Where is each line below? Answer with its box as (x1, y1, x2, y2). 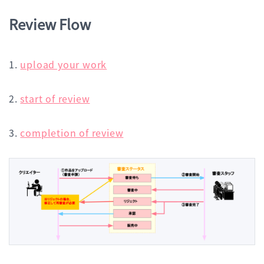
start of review (20, 91, 90, 105)
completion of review (20, 126, 124, 140)
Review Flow (9, 14, 91, 34)
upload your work (20, 57, 107, 71)
